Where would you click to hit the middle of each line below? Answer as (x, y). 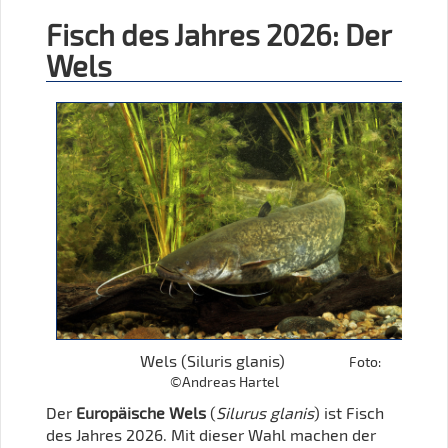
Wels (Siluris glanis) (206, 360)
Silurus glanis (265, 412)
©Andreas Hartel (224, 381)
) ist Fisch (349, 412)
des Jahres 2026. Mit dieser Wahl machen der (211, 434)
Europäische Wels (141, 412)
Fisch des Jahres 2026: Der (219, 34)
